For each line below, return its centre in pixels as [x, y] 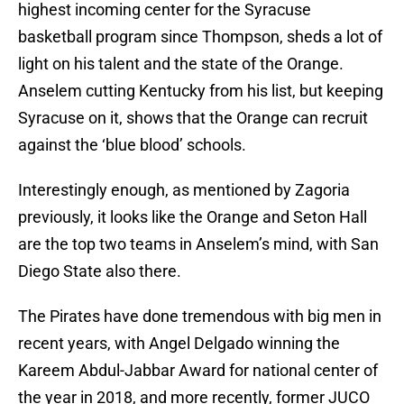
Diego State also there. [100, 271]
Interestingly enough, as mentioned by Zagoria [184, 190]
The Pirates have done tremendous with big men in [200, 317]
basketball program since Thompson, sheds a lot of [200, 37]
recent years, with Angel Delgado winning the [179, 344]
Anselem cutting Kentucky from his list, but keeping [201, 91]
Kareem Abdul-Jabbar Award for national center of [198, 371]
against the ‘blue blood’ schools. [132, 145]
